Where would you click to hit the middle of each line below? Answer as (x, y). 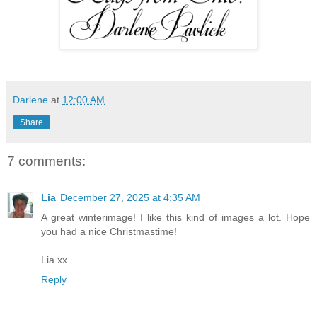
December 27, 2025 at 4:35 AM (130, 197)
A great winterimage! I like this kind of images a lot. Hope (175, 217)
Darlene (32, 100)
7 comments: (46, 161)
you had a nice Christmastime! (109, 231)
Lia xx (54, 259)
